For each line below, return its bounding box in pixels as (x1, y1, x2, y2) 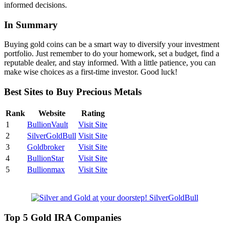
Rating (81, 108, 105, 118)
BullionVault (27, 120, 68, 129)
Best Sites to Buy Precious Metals (4, 86, 142, 98)
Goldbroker (27, 142, 64, 151)
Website (38, 108, 65, 118)
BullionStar (27, 153, 64, 163)
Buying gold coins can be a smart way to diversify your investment (4, 40, 219, 49)
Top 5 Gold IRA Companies (4, 212, 121, 223)
